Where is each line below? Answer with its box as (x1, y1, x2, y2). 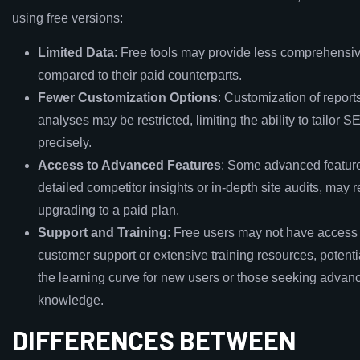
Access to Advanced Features (38, 158, 221, 172)
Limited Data (38, 46, 114, 59)
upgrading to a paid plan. (38, 203, 179, 217)
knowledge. (38, 293, 104, 307)
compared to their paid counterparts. (38, 68, 242, 82)
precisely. (38, 136, 92, 149)
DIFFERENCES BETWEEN (12, 325, 297, 355)
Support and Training (38, 226, 167, 239)
